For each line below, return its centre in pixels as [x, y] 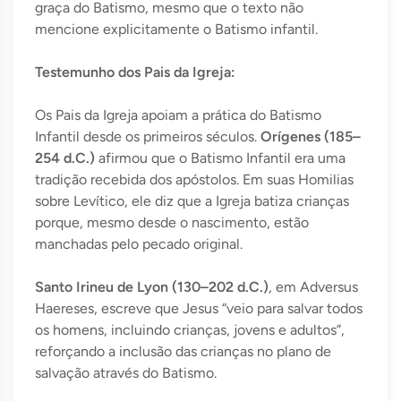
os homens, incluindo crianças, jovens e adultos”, [190, 330]
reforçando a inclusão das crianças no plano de [183, 352]
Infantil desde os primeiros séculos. [148, 137]
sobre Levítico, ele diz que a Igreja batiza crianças [192, 201]
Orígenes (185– [311, 137]
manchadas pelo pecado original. [139, 244]
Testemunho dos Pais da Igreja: [135, 73]
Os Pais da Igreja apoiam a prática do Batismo [178, 115]
